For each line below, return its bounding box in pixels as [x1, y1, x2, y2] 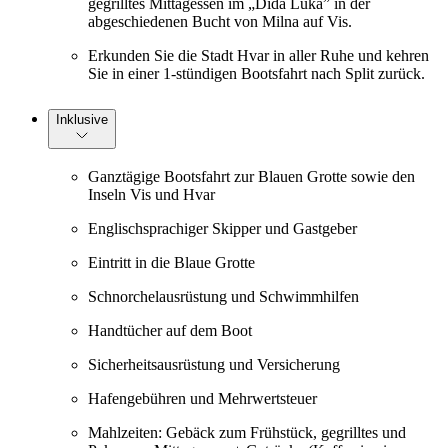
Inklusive [56, 111, 108, 127]
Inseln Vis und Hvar [88, 186, 215, 204]
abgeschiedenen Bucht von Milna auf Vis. [88, 12, 352, 30]
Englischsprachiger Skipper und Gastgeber [88, 220, 357, 238]
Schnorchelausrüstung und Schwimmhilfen [88, 288, 359, 306]
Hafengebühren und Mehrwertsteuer [88, 390, 317, 408]
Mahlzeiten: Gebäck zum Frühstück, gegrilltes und [88, 424, 406, 442]
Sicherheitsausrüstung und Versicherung [88, 356, 340, 374]
